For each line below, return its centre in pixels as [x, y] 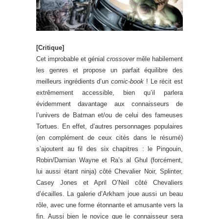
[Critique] [50, 47]
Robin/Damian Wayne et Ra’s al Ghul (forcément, [109, 160]
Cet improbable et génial [71, 59]
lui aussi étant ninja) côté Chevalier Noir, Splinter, [109, 171]
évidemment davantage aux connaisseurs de [109, 104]
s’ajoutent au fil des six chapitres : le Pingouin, [109, 149]
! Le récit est [164, 81]
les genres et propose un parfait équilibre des [109, 70]
